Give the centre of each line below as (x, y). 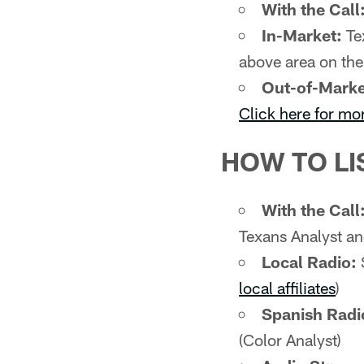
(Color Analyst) (290, 340)
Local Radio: (309, 262)
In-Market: (302, 35)
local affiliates (287, 288)
